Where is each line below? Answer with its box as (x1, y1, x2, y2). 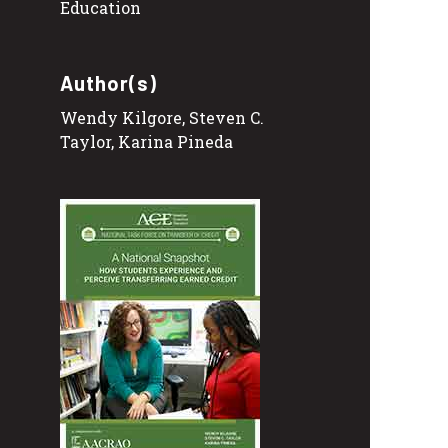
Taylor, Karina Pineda (60, 131, 233, 153)
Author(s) (60, 71, 157, 96)
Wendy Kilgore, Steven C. (60, 107, 264, 129)
